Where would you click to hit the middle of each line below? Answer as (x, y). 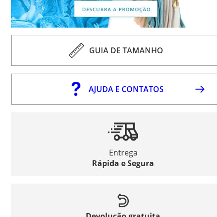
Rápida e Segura (123, 163)
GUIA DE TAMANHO (126, 50)
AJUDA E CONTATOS (126, 89)
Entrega (123, 152)
